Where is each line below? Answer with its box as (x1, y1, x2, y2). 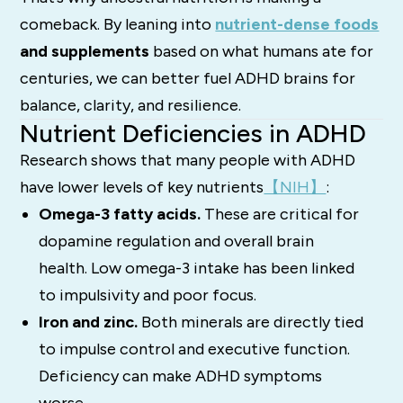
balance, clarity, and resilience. (20, 95, 242, 116)
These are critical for (200, 204, 359, 225)
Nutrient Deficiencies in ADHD (20, 118, 367, 149)
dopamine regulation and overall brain (38, 231, 314, 252)
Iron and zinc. (38, 312, 138, 333)
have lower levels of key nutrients (20, 177, 264, 198)
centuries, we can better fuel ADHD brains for (20, 68, 356, 89)
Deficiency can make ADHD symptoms (38, 366, 322, 387)
